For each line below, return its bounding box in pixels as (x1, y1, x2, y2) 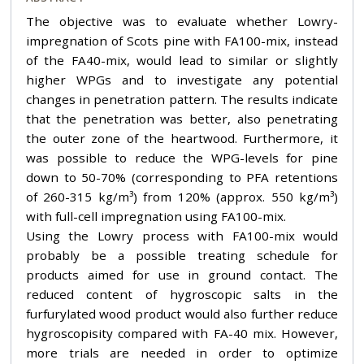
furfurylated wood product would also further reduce (25, 305, 339, 322)
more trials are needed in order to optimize (25, 344, 339, 361)
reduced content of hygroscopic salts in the (25, 285, 339, 302)
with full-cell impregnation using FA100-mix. (25, 207, 286, 224)
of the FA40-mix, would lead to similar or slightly (25, 51, 339, 68)
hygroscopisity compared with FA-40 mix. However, (25, 324, 339, 341)
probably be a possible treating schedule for (25, 246, 339, 263)
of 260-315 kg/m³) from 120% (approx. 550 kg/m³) (25, 188, 339, 205)
